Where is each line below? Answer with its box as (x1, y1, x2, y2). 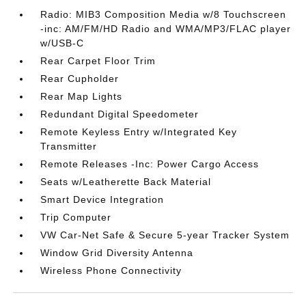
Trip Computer (40, 211, 112, 223)
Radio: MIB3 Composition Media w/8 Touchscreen (40, 8, 287, 20)
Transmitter (40, 140, 98, 152)
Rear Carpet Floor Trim (40, 55, 156, 66)
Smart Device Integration (40, 193, 165, 205)
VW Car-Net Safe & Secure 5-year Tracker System (40, 229, 290, 240)
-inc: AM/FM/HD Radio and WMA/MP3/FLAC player (40, 23, 292, 34)
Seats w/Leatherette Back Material (40, 176, 212, 187)
